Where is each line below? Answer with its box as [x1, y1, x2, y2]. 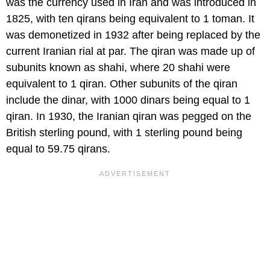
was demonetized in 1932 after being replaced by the [6, 28, 260, 41]
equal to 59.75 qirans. [6, 142, 110, 155]
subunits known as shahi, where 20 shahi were [6, 61, 230, 74]
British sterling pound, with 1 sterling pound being [6, 126, 242, 139]
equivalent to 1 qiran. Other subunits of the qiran [6, 77, 237, 90]
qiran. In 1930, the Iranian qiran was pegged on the [6, 110, 251, 122]
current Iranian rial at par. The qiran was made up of [6, 45, 255, 57]
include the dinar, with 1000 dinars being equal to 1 [6, 93, 250, 106]
